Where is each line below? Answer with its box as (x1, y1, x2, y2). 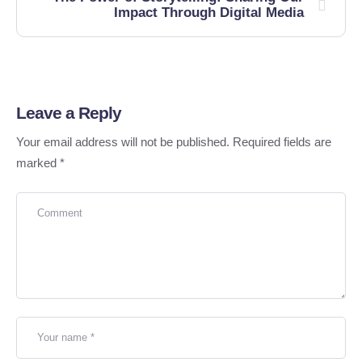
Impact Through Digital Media (114, 5, 304, 20)
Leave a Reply (16, 103, 121, 122)
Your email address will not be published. (16, 135, 229, 149)
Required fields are (233, 135, 331, 149)
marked (16, 156, 60, 170)
